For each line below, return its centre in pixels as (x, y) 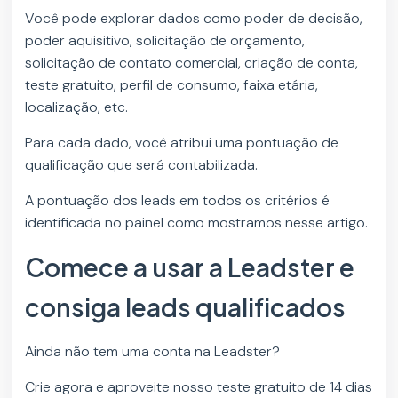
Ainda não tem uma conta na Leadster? (153, 352)
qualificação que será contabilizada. (142, 165)
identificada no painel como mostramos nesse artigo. (197, 223)
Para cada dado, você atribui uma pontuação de (182, 143)
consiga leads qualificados (186, 307)
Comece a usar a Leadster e (190, 267)
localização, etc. (79, 107)
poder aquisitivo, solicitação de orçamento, (165, 41)
